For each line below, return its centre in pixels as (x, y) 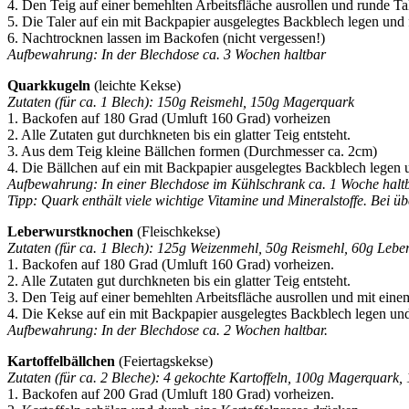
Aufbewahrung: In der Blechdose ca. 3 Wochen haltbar (167, 54)
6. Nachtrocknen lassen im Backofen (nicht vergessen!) (166, 37)
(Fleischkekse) (177, 231)
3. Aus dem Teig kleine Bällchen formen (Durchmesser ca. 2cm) (192, 151)
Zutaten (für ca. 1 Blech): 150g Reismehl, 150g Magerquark (181, 101)
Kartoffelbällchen (61, 361)
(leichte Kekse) (136, 85)
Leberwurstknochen (70, 231)
